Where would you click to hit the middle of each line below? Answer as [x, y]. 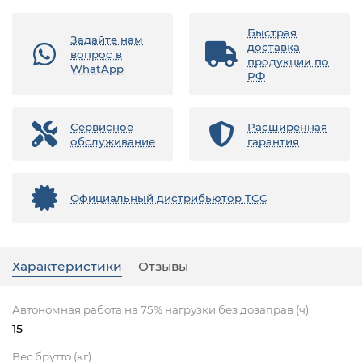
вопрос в [96, 54]
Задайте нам [107, 39]
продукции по [288, 61]
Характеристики [67, 266]
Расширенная [287, 126]
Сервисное [102, 126]
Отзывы [163, 266]
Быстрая [272, 32]
